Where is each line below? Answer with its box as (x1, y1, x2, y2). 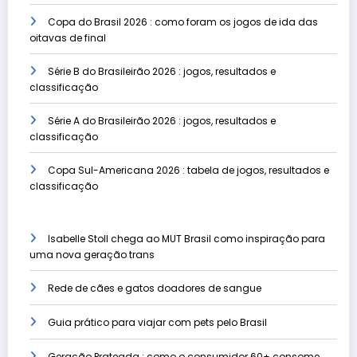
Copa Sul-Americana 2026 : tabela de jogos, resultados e (48, 163, 329, 178)
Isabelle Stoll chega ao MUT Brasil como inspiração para (48, 232, 325, 246)
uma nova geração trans (29, 248, 155, 262)
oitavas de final (29, 31, 106, 45)
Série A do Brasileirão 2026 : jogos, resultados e (48, 114, 276, 128)
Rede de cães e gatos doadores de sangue (48, 281, 261, 296)
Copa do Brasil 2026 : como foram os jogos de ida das (48, 15, 318, 29)
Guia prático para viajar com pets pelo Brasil (48, 316, 267, 330)
